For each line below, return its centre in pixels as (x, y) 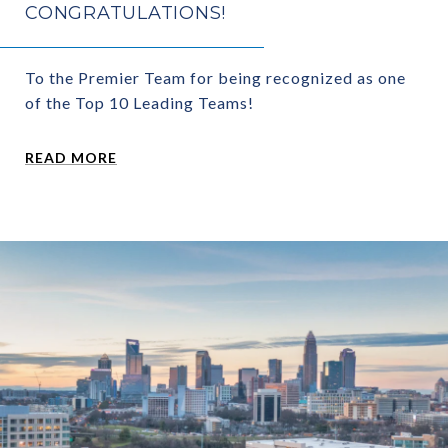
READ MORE (71, 157)
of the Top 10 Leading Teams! (139, 102)
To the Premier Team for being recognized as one (215, 77)
